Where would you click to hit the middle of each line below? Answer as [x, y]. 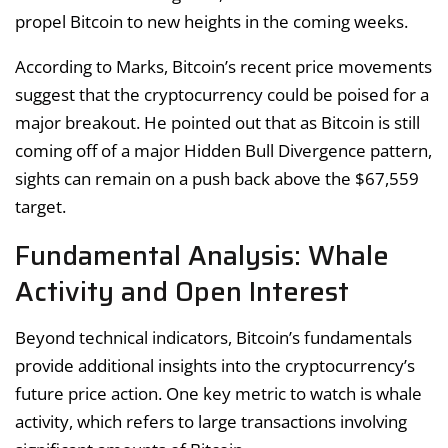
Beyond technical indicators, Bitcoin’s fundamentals [213, 337]
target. [40, 207]
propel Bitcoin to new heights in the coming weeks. [211, 22]
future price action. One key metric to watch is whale [218, 393]
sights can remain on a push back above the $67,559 [217, 179]
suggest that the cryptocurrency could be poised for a [222, 95]
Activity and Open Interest [182, 292]
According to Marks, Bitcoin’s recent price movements [223, 67]
